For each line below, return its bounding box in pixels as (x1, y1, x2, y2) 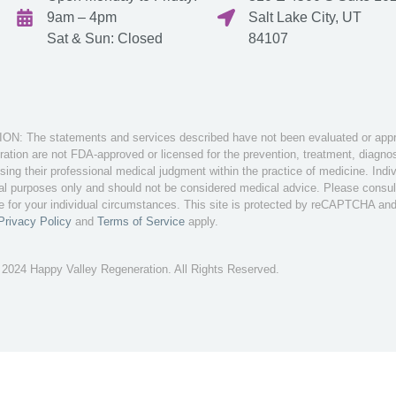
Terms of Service (97, 215, 185, 229)
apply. (185, 215, 218, 229)
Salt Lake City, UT (248, 10, 362, 26)
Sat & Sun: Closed (47, 31, 163, 47)
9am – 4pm (47, 10, 117, 26)
